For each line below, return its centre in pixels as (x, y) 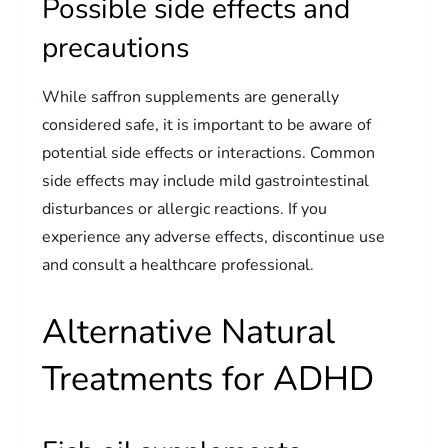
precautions (116, 47)
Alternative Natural (189, 331)
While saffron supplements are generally (191, 96)
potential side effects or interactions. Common (209, 152)
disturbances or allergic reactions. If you (185, 208)
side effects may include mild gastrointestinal (206, 180)
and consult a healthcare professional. (178, 264)
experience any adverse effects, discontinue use (214, 236)
